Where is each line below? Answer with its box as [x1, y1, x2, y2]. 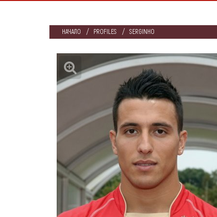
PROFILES [93, 28, 117, 36]
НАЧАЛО [62, 28, 81, 36]
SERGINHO [129, 28, 155, 36]
